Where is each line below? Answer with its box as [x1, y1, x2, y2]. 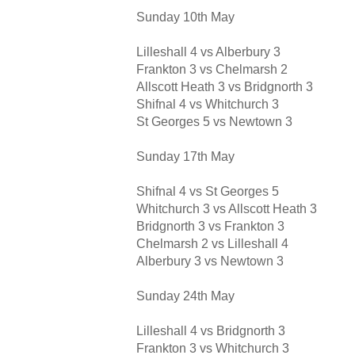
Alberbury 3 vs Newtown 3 [136, 254, 284, 269]
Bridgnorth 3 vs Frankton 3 [136, 219, 284, 234]
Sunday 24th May [136, 289, 235, 303]
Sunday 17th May [136, 150, 235, 164]
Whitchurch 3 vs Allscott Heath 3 [136, 202, 317, 216]
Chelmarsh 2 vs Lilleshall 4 [136, 237, 288, 251]
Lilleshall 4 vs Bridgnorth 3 [136, 324, 285, 338]
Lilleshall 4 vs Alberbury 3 [136, 45, 281, 59]
